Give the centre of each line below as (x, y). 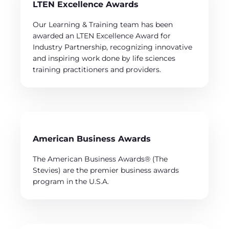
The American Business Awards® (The (100, 159)
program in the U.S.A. (71, 181)
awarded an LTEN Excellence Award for (102, 36)
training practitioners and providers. (97, 69)
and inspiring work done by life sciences (104, 58)
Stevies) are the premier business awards (106, 170)
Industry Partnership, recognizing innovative (112, 47)
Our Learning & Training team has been (103, 24)
